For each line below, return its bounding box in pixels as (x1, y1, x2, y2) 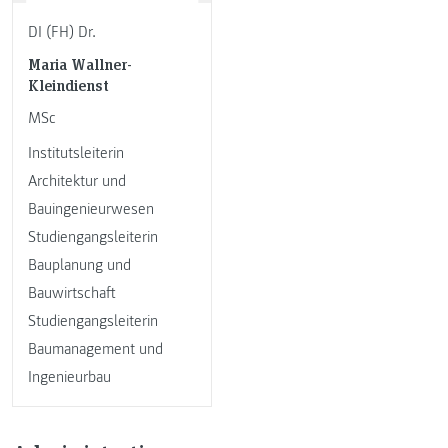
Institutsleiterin (28, 143, 124, 164)
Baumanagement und (28, 339, 163, 360)
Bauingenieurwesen (28, 199, 154, 220)
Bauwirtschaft (28, 283, 116, 304)
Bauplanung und (28, 255, 131, 276)
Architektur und (28, 171, 126, 192)
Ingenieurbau (28, 367, 111, 388)
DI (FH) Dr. (28, 21, 96, 42)
